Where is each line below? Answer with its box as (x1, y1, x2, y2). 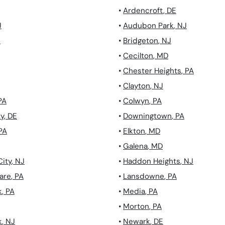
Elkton (123, 126, 145, 137)
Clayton (123, 81, 150, 91)
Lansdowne (123, 171, 164, 182)
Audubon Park (123, 21, 174, 31)
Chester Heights (123, 66, 181, 76)
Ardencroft (123, 6, 163, 16)
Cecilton (123, 51, 153, 61)
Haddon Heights (123, 156, 180, 167)
